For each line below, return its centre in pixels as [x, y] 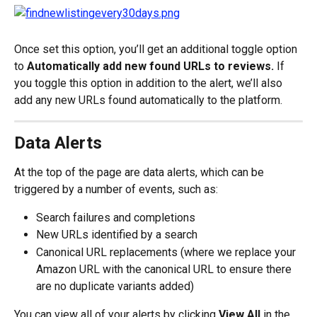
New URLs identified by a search [117, 235]
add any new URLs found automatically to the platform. [148, 100]
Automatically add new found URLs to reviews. [150, 66]
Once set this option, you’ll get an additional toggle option [157, 49]
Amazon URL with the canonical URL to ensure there [165, 269]
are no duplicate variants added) [115, 286]
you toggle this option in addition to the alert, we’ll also [150, 83]
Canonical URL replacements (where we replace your [167, 252]
